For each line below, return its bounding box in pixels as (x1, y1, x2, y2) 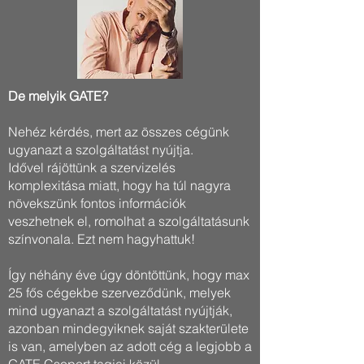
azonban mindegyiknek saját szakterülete (8, 320, 249, 336)
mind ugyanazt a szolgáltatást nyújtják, (8, 302, 232, 318)
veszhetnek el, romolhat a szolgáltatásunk (8, 213, 249, 229)
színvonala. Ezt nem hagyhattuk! (8, 231, 195, 247)
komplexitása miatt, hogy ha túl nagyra (8, 177, 231, 193)
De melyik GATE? (8, 88, 108, 104)
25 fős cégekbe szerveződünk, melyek (8, 284, 231, 301)
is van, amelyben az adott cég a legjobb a (8, 338, 252, 354)
